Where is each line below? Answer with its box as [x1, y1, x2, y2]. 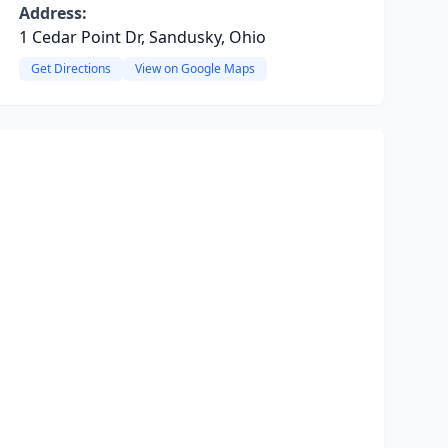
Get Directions [30, 60, 111, 77]
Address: [18, 2, 87, 24]
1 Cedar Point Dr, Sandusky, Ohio [18, 26, 266, 48]
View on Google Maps [134, 60, 255, 77]
